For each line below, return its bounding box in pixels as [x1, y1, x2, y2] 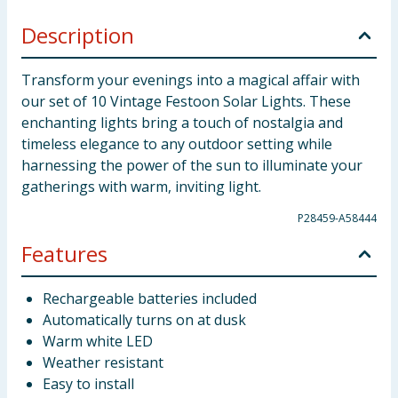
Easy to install [43, 374, 134, 394]
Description [21, 20, 134, 50]
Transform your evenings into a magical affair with [21, 70, 360, 90]
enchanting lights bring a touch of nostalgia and [21, 113, 343, 132]
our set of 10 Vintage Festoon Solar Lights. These [21, 92, 351, 111]
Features [21, 239, 107, 268]
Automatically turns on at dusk [43, 310, 246, 330]
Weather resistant [43, 353, 163, 372]
